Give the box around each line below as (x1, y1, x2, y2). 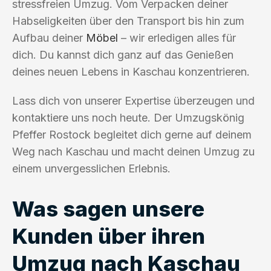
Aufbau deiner (12, 31, 86, 44)
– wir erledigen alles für (118, 31, 236, 44)
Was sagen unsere (12, 195, 204, 221)
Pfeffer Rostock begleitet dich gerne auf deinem (12, 128, 252, 141)
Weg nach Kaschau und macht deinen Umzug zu (12, 145, 255, 158)
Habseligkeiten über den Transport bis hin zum (12, 14, 244, 27)
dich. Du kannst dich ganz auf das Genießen (12, 48, 233, 61)
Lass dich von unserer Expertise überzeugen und (12, 94, 255, 107)
